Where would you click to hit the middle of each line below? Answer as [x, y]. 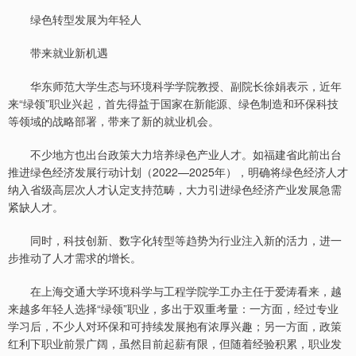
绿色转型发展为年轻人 [75, 19]
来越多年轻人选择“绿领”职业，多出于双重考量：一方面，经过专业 [173, 309]
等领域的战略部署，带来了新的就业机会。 [114, 121]
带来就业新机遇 [58, 53]
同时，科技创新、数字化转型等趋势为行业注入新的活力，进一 [175, 240]
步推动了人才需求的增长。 [75, 258]
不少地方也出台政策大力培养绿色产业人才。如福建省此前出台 [175, 155]
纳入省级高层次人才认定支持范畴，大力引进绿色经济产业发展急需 [175, 190]
